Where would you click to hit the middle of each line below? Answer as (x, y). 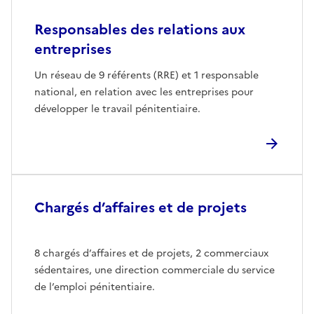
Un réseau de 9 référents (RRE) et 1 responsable (146, 75)
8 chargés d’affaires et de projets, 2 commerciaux (151, 253)
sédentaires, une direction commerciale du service (155, 270)
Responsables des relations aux (140, 29)
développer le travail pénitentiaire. (117, 109)
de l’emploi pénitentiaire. (95, 287)
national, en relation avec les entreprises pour (144, 92)
